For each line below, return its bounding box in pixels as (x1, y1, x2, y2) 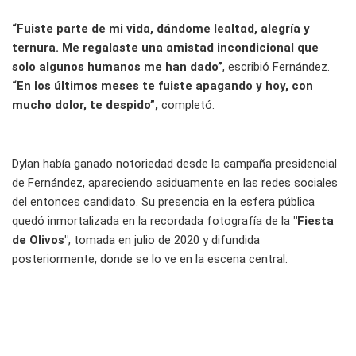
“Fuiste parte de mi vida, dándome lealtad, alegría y (12, 21, 310, 36)
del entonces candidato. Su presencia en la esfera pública (12, 194, 315, 209)
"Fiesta (293, 213, 334, 228)
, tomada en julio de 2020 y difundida (68, 232, 260, 247)
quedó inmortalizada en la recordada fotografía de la (12, 213, 293, 228)
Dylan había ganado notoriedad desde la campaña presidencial (12, 156, 337, 171)
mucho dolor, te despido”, (12, 97, 161, 112)
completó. (161, 97, 215, 112)
